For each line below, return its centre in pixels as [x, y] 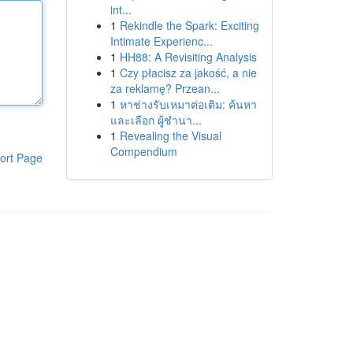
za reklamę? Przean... [165, 88]
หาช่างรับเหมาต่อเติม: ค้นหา [188, 104]
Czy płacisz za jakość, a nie [188, 72]
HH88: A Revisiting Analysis [188, 57]
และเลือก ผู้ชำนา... [156, 120]
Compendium [143, 151]
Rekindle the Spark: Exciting [189, 25]
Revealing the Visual [170, 136]
